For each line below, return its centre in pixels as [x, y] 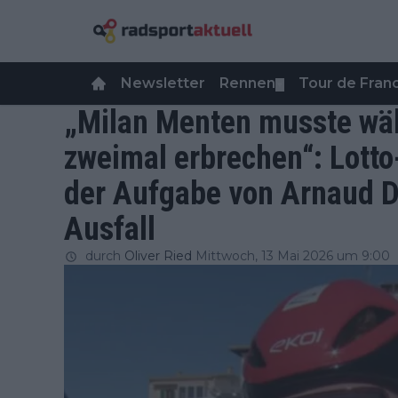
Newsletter [163, 83]
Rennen [247, 83]
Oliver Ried [158, 256]
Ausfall [110, 229]
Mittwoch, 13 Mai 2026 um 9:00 [293, 256]
